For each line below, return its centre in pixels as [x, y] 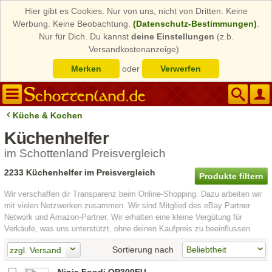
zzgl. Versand [35, 250]
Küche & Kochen [48, 115]
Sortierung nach [143, 249]
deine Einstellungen [172, 36]
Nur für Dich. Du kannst [85, 36]
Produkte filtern [232, 176]
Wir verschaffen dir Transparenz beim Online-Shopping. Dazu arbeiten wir [133, 194]
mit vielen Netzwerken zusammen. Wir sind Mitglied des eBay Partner [127, 206]
